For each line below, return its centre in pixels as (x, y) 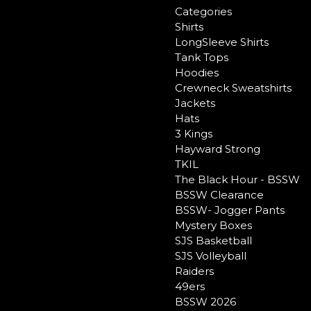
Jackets (195, 103)
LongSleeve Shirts (222, 42)
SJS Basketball (213, 240)
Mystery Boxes (213, 225)
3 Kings (194, 133)
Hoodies (197, 72)
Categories (203, 11)
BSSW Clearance (219, 194)
